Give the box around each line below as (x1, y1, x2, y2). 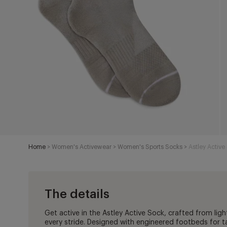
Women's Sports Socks (118, 144, 183, 150)
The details (45, 188, 110, 201)
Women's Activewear (52, 144, 112, 150)
